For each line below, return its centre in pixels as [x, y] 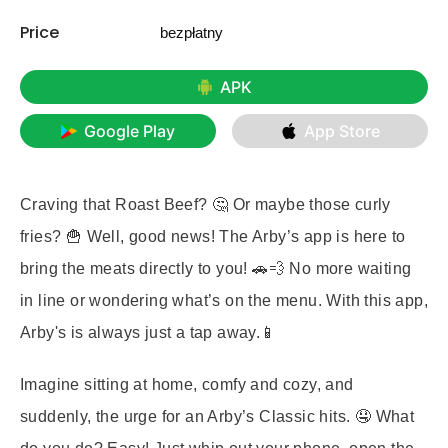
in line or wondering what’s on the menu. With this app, [224, 300]
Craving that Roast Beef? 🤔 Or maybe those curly [205, 204]
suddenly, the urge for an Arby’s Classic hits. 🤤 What [217, 416]
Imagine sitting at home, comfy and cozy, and [187, 384]
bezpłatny [191, 32]
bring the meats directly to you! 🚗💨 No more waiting [216, 268]
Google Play [129, 131]
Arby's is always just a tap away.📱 [148, 332]
